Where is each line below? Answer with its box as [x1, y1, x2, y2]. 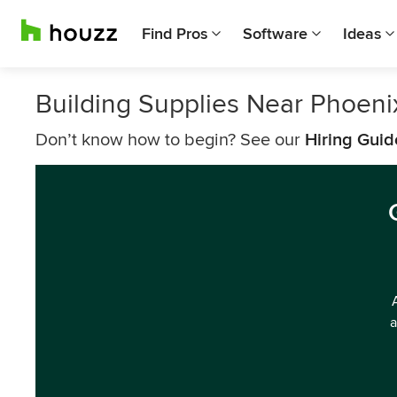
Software [243, 24, 307, 43]
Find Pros [142, 24, 207, 43]
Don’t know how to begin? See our [35, 129, 305, 151]
